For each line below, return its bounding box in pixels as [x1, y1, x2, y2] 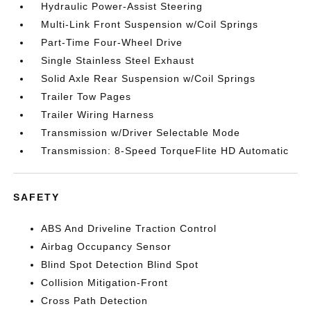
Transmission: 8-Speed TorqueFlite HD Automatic [41, 145, 289, 156]
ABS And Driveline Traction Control [41, 223, 217, 234]
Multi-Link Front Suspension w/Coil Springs [41, 19, 259, 30]
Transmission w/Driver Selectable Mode [41, 127, 241, 138]
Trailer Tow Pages [41, 91, 132, 102]
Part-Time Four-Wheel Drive [41, 37, 183, 48]
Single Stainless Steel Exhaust [41, 55, 195, 66]
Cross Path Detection [41, 295, 149, 306]
